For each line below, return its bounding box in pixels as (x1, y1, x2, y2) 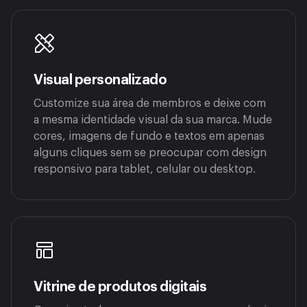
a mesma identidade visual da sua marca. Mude (34, 114, 272, 126)
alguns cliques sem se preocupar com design (34, 147, 267, 159)
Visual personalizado (34, 73, 167, 88)
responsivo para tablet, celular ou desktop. (34, 164, 256, 175)
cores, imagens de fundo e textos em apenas (34, 131, 265, 143)
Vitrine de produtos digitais (34, 280, 206, 295)
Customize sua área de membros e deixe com (34, 98, 266, 110)
